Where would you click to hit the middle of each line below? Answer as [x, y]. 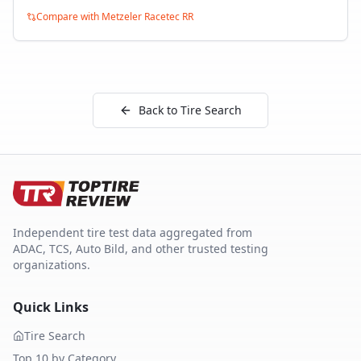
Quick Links [51, 307]
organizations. [52, 265]
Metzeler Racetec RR [147, 17]
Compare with [69, 17]
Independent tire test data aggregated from [133, 232]
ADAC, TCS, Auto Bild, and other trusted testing [141, 249]
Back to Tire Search [190, 110]
